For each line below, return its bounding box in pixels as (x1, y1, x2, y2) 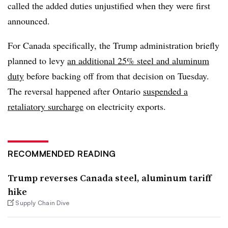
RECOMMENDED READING (8, 149, 116, 159)
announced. (8, 15, 50, 27)
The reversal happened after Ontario (8, 85, 143, 97)
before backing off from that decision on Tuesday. (24, 70, 209, 82)
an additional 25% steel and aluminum (67, 54, 209, 67)
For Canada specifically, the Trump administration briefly (8, 39, 219, 51)
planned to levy (8, 54, 67, 67)
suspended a (143, 85, 188, 97)
